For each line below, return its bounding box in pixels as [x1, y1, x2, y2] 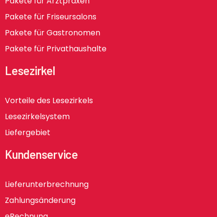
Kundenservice [5, 147, 78, 161]
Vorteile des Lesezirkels [5, 94, 93, 106]
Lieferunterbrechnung [5, 178, 89, 190]
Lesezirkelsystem [5, 110, 70, 122]
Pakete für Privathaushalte [5, 43, 107, 55]
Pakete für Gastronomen [5, 27, 100, 39]
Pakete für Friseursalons [5, 11, 96, 23]
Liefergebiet [5, 126, 50, 138]
